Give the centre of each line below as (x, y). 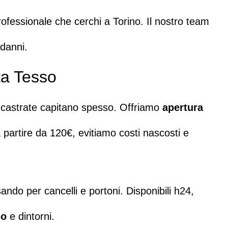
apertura (183, 107)
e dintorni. (31, 217)
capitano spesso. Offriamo (100, 107)
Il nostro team (178, 22)
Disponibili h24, (160, 191)
